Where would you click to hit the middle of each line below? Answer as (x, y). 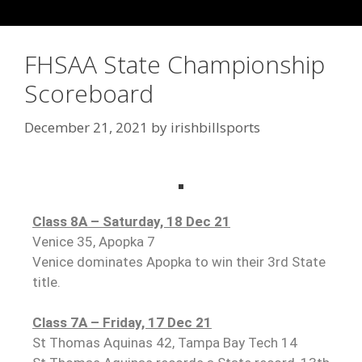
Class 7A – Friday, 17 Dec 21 (122, 322)
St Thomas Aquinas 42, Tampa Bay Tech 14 (165, 343)
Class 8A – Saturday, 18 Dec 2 (127, 221)
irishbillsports (215, 127)
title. (46, 282)
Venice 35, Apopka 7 (94, 241)
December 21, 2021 (86, 127)
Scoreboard (89, 93)
